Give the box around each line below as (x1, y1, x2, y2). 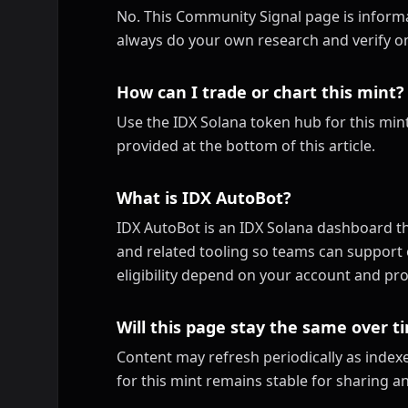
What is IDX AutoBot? (117, 186, 291, 209)
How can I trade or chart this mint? (117, 80, 404, 103)
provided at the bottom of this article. (117, 135, 375, 156)
